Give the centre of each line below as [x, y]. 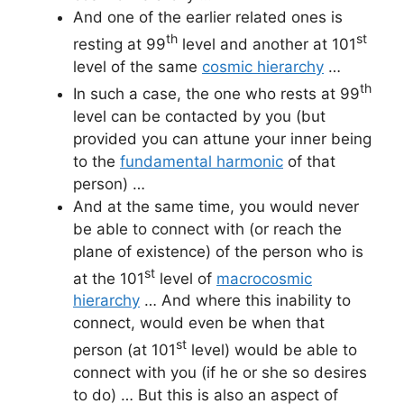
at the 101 [109, 278]
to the [96, 161]
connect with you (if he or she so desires [220, 372]
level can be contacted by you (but [199, 116]
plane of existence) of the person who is [218, 251]
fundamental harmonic [202, 161]
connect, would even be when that [199, 323]
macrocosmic [264, 278]
